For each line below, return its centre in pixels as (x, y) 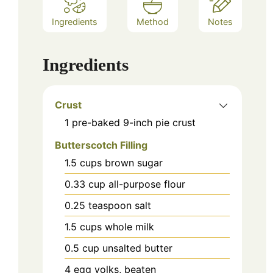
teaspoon (110, 205)
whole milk (129, 226)
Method (153, 22)
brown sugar (134, 162)
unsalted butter (137, 248)
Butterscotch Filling (101, 145)
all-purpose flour (147, 184)
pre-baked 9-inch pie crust (134, 122)
